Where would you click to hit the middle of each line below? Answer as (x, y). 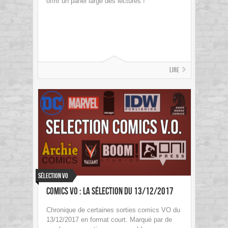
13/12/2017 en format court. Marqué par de (109, 220)
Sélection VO (53, 176)
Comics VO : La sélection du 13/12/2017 (110, 192)
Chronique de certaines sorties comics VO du (113, 210)
